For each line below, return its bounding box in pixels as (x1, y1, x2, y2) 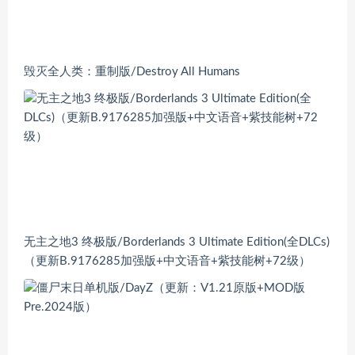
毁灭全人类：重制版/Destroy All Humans (24, 66, 240, 78)
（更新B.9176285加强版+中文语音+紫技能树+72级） (24, 254, 311, 267)
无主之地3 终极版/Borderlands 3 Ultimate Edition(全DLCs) (24, 235, 330, 248)
